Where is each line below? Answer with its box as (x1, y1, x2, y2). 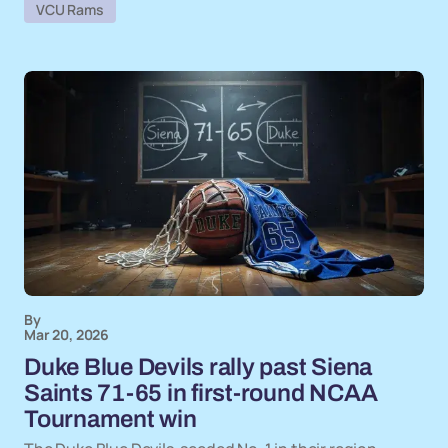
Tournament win (24, 406, 197, 432)
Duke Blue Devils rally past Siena (24, 354, 373, 380)
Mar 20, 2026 (24, 325, 110, 344)
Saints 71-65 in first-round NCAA (24, 380, 378, 406)
